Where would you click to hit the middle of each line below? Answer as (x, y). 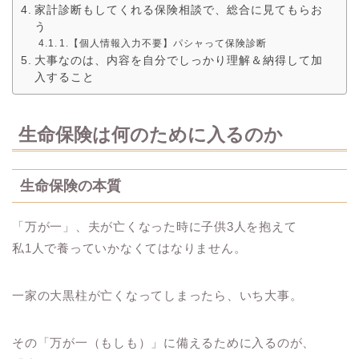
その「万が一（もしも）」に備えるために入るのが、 (164, 342)
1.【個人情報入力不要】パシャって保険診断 (163, 44)
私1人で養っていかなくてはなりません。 (129, 248)
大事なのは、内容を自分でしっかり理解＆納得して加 (178, 61)
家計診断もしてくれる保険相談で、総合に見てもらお (178, 10)
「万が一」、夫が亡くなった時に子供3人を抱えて (155, 226)
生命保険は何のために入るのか (151, 134)
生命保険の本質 (71, 185)
